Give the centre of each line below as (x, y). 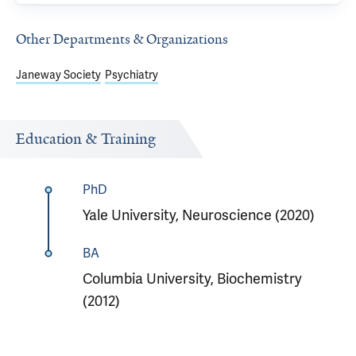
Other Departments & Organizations (122, 39)
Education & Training (86, 139)
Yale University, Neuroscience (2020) (198, 215)
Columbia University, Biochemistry (192, 279)
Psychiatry (132, 75)
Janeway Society (58, 75)
